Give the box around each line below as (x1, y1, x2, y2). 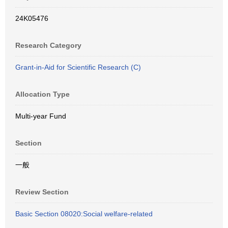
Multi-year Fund (15, 112, 66, 120)
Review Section (15, 188, 69, 196)
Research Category (15, 41, 81, 49)
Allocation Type (15, 90, 70, 98)
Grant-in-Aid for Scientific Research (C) (15, 63, 141, 71)
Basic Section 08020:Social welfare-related (15, 210, 153, 218)
